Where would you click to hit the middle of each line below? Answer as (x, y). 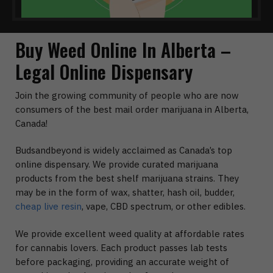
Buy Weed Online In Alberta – (123, 50)
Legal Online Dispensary (104, 72)
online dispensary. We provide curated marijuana (117, 165)
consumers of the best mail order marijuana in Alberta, (132, 110)
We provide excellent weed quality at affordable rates (130, 233)
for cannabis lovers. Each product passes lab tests (121, 247)
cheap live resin (48, 207)
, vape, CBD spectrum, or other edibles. (164, 207)
